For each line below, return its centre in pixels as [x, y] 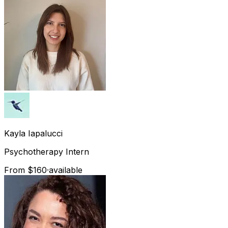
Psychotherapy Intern [47, 151]
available [66, 170]
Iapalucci [45, 133]
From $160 [25, 170]
